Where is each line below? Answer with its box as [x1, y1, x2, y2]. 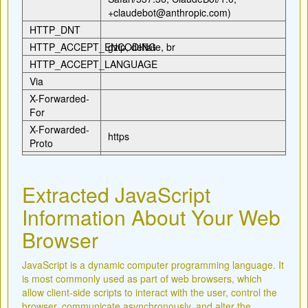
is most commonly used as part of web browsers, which [22, 272, 262, 285]
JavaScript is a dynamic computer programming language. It [22, 258, 284, 272]
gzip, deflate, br [108, 40, 175, 54]
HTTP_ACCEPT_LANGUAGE [30, 57, 157, 71]
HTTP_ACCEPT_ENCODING [30, 40, 156, 54]
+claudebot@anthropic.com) [108, 5, 231, 19]
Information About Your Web [22, 202, 280, 232]
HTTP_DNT [30, 23, 80, 36]
